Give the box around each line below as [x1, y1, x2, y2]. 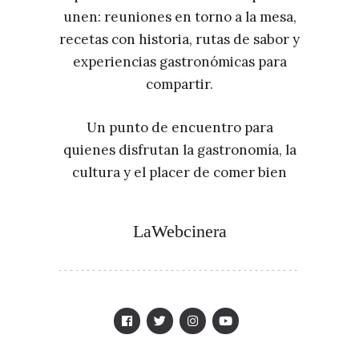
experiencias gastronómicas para [72, 53, 287, 71]
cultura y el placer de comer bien [72, 163, 287, 181]
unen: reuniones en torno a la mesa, [63, 8, 296, 26]
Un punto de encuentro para [86, 119, 273, 136]
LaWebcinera [132, 221, 227, 241]
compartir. [146, 75, 213, 93]
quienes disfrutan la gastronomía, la [63, 141, 296, 159]
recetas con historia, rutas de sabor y [59, 30, 300, 48]
